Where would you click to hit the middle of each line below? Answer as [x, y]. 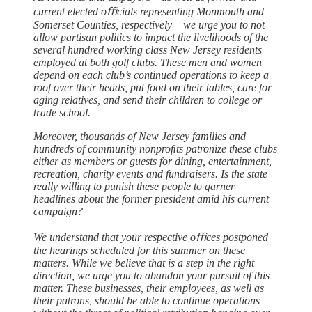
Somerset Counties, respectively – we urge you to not [149, 24]
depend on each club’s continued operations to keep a [151, 75]
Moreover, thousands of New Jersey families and [140, 136]
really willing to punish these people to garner [134, 186]
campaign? [58, 211]
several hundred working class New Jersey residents [148, 49]
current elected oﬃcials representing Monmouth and [149, 11]
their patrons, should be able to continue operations [147, 300]
